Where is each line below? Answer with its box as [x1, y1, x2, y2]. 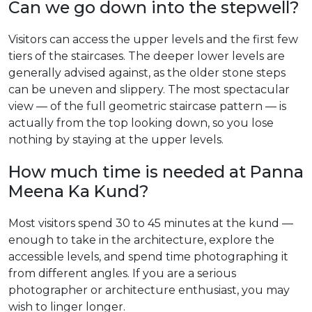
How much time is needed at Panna [8, 162, 304, 182]
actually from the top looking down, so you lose [8, 116, 274, 130]
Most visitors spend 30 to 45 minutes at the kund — [8, 217, 293, 230]
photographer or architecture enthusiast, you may [8, 283, 290, 297]
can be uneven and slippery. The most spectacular [8, 83, 290, 96]
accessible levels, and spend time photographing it [8, 250, 288, 263]
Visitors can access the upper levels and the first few [8, 33, 298, 46]
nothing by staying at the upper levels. [8, 133, 224, 146]
